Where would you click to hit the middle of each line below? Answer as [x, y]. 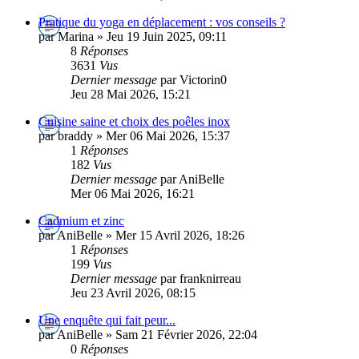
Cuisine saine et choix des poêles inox [134, 121]
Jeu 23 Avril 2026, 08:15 [133, 292]
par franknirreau [201, 278]
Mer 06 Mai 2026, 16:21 [133, 193]
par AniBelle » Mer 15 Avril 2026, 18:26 [141, 235]
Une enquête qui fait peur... [107, 320]
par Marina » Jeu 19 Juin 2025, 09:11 [133, 36]
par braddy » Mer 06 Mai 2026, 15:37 [134, 135]
